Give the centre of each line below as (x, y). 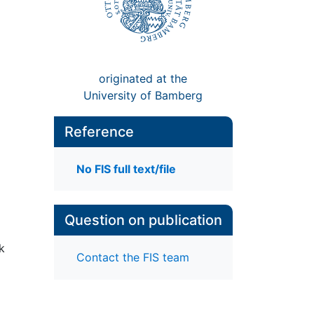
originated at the (143, 78)
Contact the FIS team (132, 258)
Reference (99, 131)
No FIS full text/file (126, 169)
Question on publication (143, 220)
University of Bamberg (143, 95)
